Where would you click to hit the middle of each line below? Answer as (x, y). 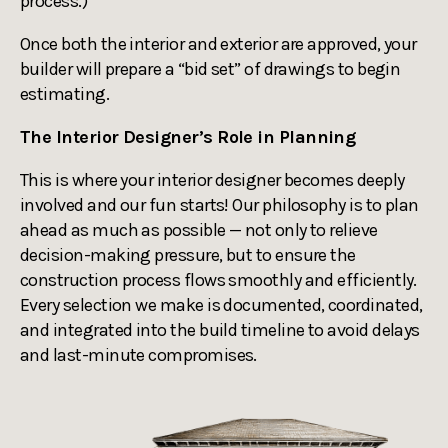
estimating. (65, 93)
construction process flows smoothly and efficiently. (218, 279)
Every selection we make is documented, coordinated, (221, 304)
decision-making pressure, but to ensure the (188, 254)
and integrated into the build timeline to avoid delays (220, 329)
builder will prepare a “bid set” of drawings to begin (210, 68)
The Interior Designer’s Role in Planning (188, 136)
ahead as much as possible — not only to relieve (199, 229)
